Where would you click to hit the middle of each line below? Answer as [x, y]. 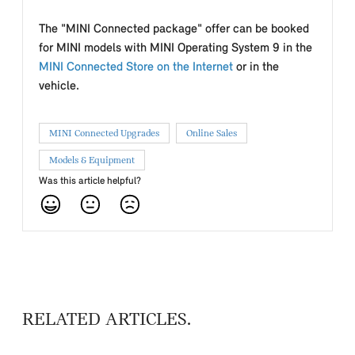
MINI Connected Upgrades [104, 133]
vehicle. [59, 86]
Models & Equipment [92, 160]
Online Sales [212, 133]
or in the [256, 67]
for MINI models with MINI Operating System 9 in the [176, 48]
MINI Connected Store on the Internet [136, 67]
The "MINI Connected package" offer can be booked [174, 29]
